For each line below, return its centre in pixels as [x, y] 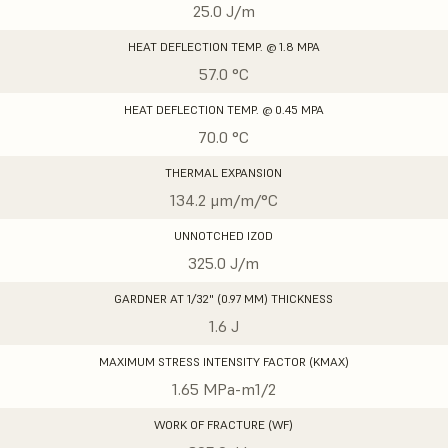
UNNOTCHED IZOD [224, 235]
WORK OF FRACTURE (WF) [224, 424]
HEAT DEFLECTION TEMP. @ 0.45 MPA [223, 109]
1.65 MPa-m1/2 [223, 389]
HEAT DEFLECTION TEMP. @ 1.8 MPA [223, 46]
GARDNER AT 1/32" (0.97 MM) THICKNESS [224, 298]
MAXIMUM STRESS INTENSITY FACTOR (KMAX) [223, 361]
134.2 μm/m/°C [223, 200]
